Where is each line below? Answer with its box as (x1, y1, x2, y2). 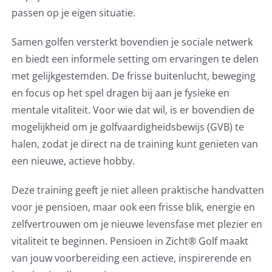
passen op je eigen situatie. (11, 6, 135, 20)
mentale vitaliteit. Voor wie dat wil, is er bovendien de (11, 103, 254, 117)
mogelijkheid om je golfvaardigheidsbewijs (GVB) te (11, 120, 244, 134)
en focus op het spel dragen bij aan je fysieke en (11, 86, 229, 100)
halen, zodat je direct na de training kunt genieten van (11, 137, 258, 151)
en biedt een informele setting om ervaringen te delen (11, 52, 259, 66)
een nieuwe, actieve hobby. (11, 154, 135, 168)
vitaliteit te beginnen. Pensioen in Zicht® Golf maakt (11, 234, 248, 248)
